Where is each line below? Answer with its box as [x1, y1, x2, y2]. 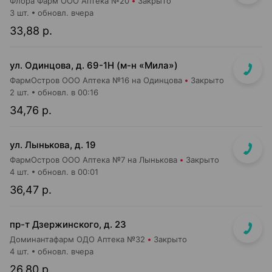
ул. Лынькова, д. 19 [10, 139, 96, 151]
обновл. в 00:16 [38, 87, 98, 97]
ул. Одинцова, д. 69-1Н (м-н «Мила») [10, 59, 178, 71]
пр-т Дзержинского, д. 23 [10, 219, 126, 230]
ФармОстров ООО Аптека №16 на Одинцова [10, 75, 182, 85]
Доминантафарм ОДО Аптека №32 [10, 234, 145, 244]
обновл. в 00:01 [38, 167, 98, 177]
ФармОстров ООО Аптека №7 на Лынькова [10, 155, 177, 165]
